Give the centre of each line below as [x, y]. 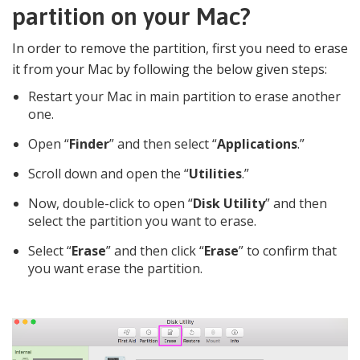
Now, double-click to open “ [110, 204]
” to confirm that [288, 251]
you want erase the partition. [115, 269]
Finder [89, 144]
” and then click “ [155, 251]
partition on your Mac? [131, 16]
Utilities [215, 174]
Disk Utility [229, 204]
